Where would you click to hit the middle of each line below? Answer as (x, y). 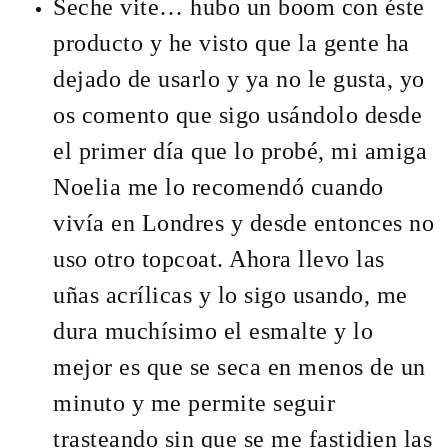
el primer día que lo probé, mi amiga (240, 151)
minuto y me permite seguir (194, 403)
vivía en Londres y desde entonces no (244, 223)
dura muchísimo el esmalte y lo (213, 331)
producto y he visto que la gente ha (231, 43)
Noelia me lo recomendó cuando (218, 187)
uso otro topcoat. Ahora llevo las (219, 259)
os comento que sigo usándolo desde (238, 115)
